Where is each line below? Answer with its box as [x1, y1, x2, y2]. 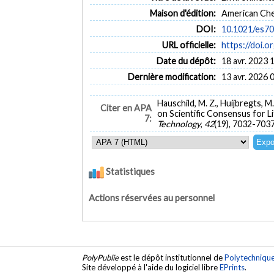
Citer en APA [100, 103, 152, 114]
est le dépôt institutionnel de [119, 253, 225, 263]
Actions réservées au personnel [89, 192, 215, 203]
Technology [157, 119, 201, 130]
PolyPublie [82, 253, 119, 263]
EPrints [220, 262, 245, 273]
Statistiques [104, 166, 155, 177]
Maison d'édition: [149, 7, 216, 18]
